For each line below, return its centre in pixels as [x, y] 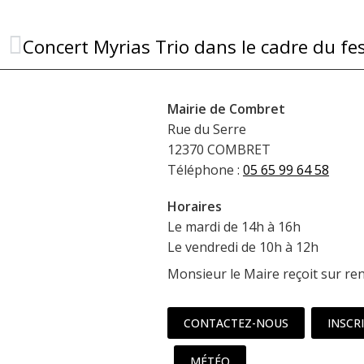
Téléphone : [205, 170]
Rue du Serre [206, 130]
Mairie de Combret [226, 109]
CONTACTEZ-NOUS [236, 323]
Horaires [194, 207]
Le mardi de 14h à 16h [234, 227]
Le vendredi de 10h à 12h [243, 247]
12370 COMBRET [219, 150]
